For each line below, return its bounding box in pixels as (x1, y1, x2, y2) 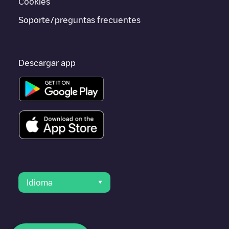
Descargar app (18, 58, 76, 67)
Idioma (27, 178, 53, 187)
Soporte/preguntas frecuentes (18, 15, 141, 24)
